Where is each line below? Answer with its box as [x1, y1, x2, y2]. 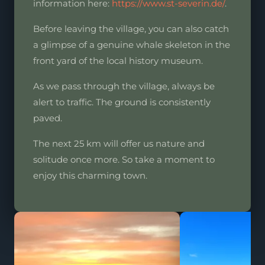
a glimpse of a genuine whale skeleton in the [33, 39, 230, 50]
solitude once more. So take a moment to [33, 154, 215, 165]
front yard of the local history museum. [33, 55, 203, 66]
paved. [33, 112, 62, 124]
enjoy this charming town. [33, 170, 147, 181]
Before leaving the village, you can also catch [33, 23, 229, 34]
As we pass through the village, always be [33, 80, 215, 92]
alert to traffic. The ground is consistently [33, 96, 211, 108]
